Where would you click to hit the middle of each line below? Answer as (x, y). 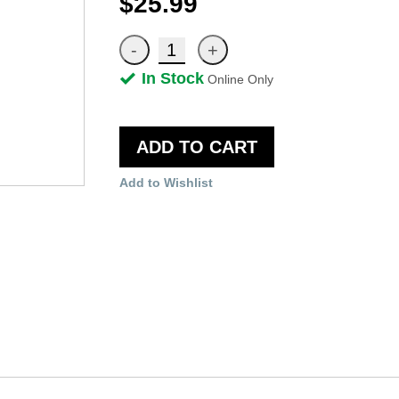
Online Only (240, 79)
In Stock (172, 78)
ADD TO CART (196, 147)
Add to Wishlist (166, 182)
